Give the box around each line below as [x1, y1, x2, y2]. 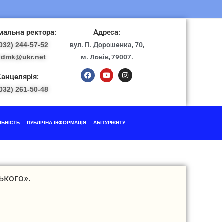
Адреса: [93, 28, 121, 37]
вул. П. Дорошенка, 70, [69, 41, 144, 49]
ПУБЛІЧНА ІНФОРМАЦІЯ [26, 120, 86, 125]
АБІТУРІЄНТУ [93, 120, 125, 125]
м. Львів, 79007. [80, 53, 133, 61]
